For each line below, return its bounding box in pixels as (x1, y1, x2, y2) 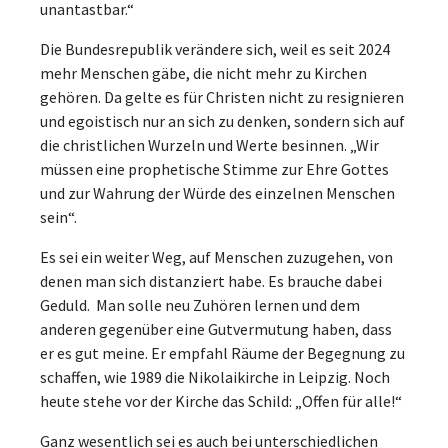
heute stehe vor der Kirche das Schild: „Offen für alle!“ (40, 390, 402, 411)
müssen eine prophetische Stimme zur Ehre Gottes (40, 158, 389, 179)
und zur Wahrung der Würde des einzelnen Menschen (40, 182, 395, 203)
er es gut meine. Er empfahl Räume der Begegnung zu (40, 342, 405, 363)
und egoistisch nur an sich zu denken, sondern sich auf (40, 110, 405, 131)
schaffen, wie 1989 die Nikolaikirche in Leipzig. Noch (40, 366, 390, 387)
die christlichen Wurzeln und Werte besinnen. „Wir (40, 134, 379, 155)
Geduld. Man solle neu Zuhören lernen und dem (40, 294, 360, 315)
